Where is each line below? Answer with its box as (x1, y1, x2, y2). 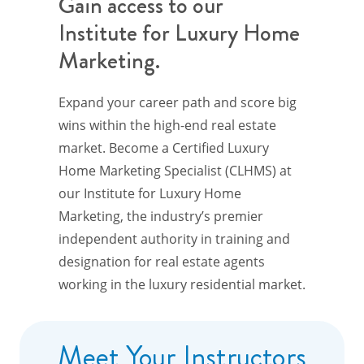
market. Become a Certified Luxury (58, 138, 269, 157)
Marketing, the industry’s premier (58, 206, 263, 225)
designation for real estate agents (58, 252, 265, 271)
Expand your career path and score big (58, 93, 297, 111)
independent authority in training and (58, 229, 290, 248)
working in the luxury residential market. (58, 275, 305, 293)
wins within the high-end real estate (58, 115, 276, 134)
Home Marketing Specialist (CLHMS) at (58, 161, 292, 180)
